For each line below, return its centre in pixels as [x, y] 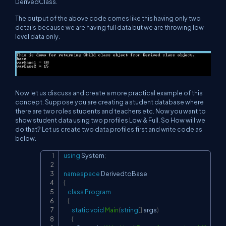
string [129, 210]
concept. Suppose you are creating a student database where [109, 102]
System [93, 155]
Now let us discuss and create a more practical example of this [109, 93]
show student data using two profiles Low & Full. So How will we [110, 120]
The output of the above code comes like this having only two [108, 18]
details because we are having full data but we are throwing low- [111, 27]
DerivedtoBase [124, 173]
